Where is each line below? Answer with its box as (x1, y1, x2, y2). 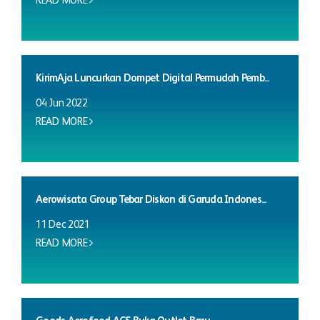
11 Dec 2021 (36, 219, 90, 230)
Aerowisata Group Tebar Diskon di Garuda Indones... (36, 194, 266, 205)
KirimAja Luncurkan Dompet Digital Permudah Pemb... (36, 73, 269, 84)
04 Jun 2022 (36, 98, 88, 109)
